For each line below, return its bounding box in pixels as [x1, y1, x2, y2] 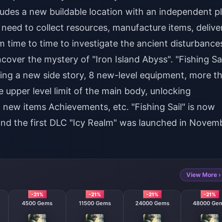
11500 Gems [78, 200, 111, 207]
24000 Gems [135, 200, 169, 207]
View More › [186, 171, 221, 178]
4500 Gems [22, 200, 53, 207]
